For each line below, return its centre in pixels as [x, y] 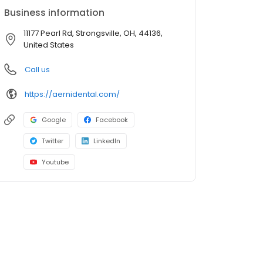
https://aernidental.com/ [72, 94]
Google [54, 120]
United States [49, 45]
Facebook [112, 120]
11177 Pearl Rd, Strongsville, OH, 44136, [93, 33]
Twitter [53, 141]
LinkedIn [107, 141]
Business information [54, 13]
